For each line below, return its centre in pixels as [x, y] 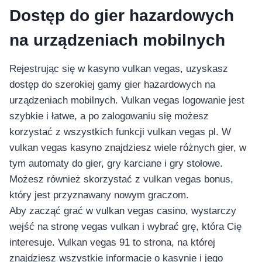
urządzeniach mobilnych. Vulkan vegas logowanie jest [127, 101]
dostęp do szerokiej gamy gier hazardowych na [112, 85]
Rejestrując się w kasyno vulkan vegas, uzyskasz [119, 69]
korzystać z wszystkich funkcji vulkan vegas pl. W [120, 132]
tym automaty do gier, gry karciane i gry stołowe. [116, 164]
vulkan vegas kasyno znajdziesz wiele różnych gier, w [128, 148]
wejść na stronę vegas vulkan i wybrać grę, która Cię [125, 227]
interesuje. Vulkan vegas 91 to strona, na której [112, 243]
